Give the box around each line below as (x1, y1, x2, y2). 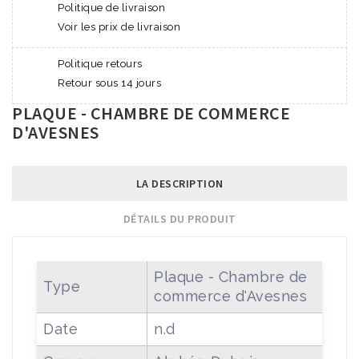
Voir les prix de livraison (58, 20, 180, 33)
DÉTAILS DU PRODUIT (123, 211, 236, 226)
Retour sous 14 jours (58, 76, 161, 89)
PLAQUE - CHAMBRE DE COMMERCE (12, 101, 290, 124)
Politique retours (58, 57, 143, 70)
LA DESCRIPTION (135, 175, 224, 191)
